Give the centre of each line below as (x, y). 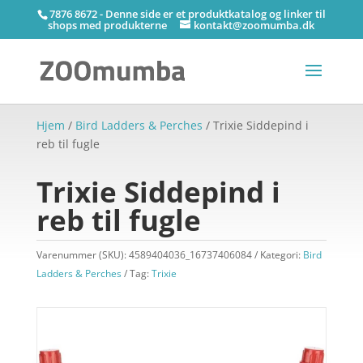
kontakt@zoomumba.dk (254, 25)
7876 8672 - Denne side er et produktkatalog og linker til (187, 13)
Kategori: (281, 255)
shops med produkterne (108, 25)
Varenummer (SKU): (82, 255)
